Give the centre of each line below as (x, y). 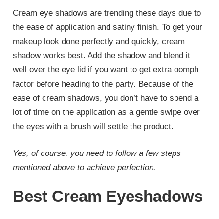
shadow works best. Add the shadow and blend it (102, 56)
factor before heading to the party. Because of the (103, 84)
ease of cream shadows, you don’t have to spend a (106, 98)
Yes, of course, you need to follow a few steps (97, 153)
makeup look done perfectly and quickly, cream (99, 42)
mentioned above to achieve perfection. (85, 167)
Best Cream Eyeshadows (108, 197)
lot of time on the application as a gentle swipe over (107, 112)
